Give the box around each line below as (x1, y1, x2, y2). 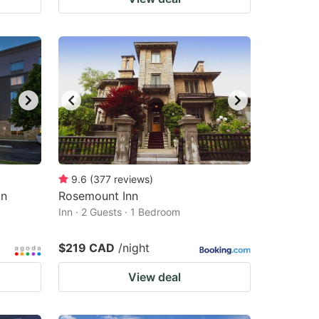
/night (118, 241, 150, 255)
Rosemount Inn (58, 189, 138, 203)
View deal (128, 270, 181, 284)
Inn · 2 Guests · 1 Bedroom (58, 206, 180, 218)
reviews (114, 173, 150, 185)
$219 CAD (58, 241, 115, 255)
